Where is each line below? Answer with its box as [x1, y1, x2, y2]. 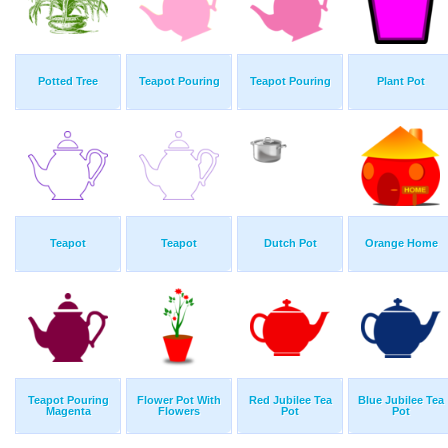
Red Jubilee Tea [248, 394, 332, 407]
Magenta [45, 405, 91, 418]
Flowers [158, 405, 200, 418]
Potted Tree [38, 75, 98, 88]
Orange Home [364, 237, 438, 250]
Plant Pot [377, 75, 425, 88]
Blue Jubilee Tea [358, 394, 444, 407]
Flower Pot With [137, 394, 221, 407]
